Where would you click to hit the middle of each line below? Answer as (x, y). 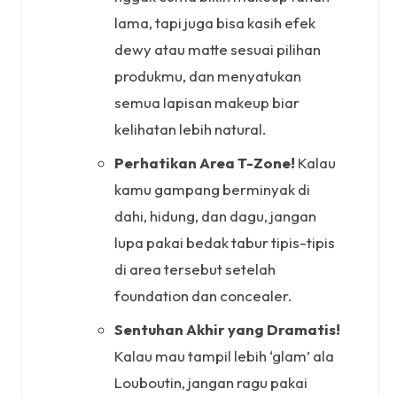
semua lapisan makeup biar (207, 102)
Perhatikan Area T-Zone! (205, 162)
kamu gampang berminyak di (212, 189)
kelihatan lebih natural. (190, 128)
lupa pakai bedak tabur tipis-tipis (225, 242)
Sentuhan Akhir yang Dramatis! (227, 329)
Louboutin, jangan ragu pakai (211, 382)
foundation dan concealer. (203, 295)
